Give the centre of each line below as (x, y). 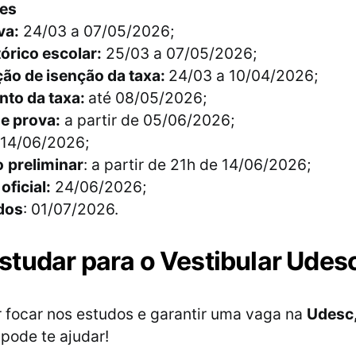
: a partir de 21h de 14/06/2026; (197, 165)
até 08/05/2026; (147, 98)
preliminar (46, 165)
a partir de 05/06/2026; (147, 120)
